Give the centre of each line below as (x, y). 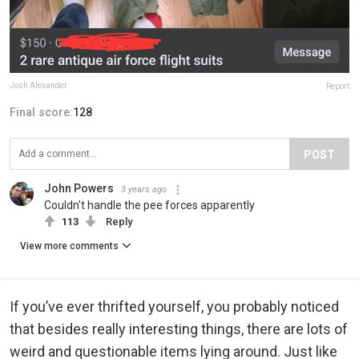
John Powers (79, 189)
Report (338, 87)
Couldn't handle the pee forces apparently (149, 206)
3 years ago (144, 190)
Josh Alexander (38, 86)
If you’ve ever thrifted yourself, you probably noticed (174, 307)
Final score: (41, 113)
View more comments (69, 246)
